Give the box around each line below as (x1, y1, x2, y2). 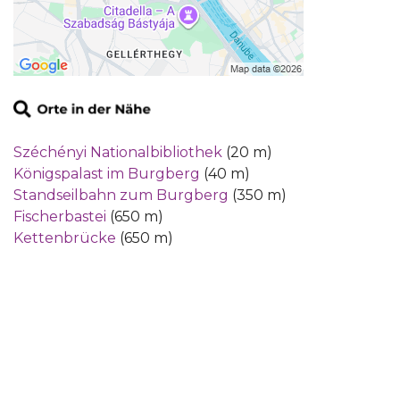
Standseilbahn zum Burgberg (13, 187, 229, 204)
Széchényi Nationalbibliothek (13, 144, 222, 162)
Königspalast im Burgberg (13, 165, 200, 183)
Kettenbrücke (13, 229, 116, 247)
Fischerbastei (13, 208, 106, 226)
